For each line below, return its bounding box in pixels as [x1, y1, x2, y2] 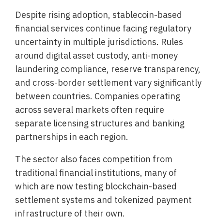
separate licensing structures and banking [15, 118, 185, 129]
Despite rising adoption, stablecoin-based [15, 9, 183, 21]
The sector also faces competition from [15, 154, 173, 165]
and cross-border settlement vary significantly [15, 77, 202, 89]
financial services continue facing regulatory [15, 23, 192, 34]
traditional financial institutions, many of [15, 167, 177, 179]
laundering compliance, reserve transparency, [15, 63, 201, 75]
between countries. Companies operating [15, 91, 181, 102]
